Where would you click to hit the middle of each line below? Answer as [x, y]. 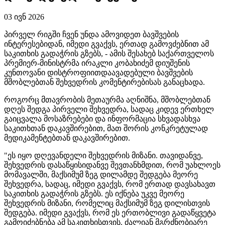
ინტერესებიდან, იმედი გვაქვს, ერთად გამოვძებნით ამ [106, 44]
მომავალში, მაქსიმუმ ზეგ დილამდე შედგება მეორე [101, 174]
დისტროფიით [74, 72]
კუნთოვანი [26, 72]
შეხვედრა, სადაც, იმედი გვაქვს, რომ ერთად [89, 184]
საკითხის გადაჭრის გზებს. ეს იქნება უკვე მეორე [94, 193]
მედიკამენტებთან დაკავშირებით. [67, 138]
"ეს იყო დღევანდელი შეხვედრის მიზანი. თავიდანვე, [103, 155]
